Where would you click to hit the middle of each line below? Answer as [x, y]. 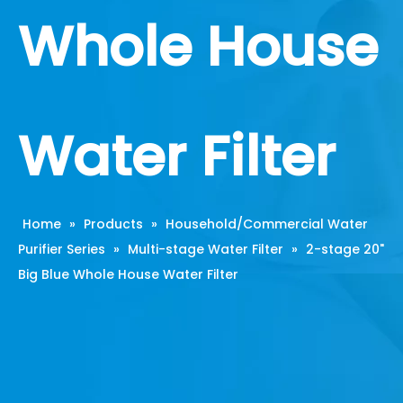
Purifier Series [62, 249]
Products [113, 224]
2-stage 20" [345, 249]
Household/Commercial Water [267, 224]
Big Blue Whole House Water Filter [128, 274]
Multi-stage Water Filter [206, 249]
